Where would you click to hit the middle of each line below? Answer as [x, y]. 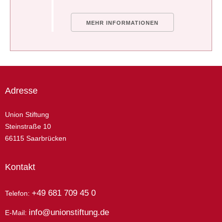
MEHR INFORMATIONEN [122, 23]
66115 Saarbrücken [36, 138]
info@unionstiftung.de [69, 212]
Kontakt [20, 167]
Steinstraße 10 [28, 126]
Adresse [21, 90]
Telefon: [18, 193]
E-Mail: [17, 212]
